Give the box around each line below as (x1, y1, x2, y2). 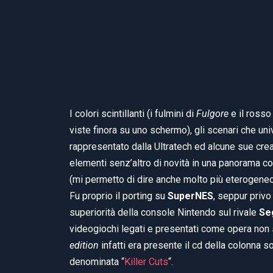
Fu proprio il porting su (69, 190, 168, 202)
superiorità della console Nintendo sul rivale (69, 206, 259, 218)
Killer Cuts (124, 255, 168, 268)
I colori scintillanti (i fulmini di (69, 107, 196, 119)
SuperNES (168, 190, 213, 202)
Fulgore (196, 107, 229, 119)
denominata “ (69, 255, 124, 268)
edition (69, 239, 99, 251)
